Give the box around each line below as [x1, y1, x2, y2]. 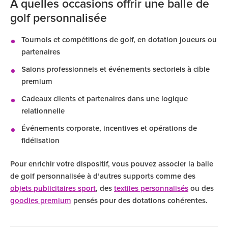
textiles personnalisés [114, 185, 188, 192]
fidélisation [21, 137, 60, 145]
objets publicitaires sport [10, 185, 96, 192]
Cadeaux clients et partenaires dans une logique [21, 95, 188, 103]
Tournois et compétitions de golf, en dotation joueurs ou [21, 36, 217, 44]
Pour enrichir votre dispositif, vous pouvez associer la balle [10, 160, 213, 168]
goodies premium [10, 197, 71, 205]
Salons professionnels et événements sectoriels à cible [21, 66, 210, 73]
